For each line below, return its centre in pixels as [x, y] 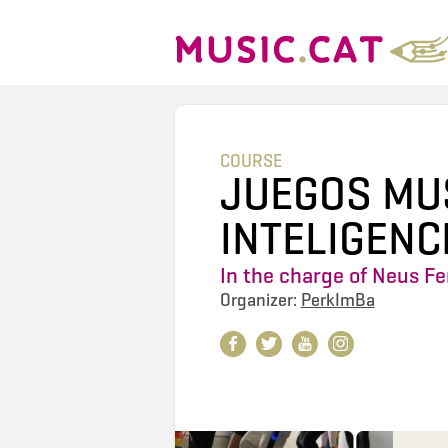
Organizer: [260, 300]
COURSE [250, 161]
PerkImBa [337, 300]
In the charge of [295, 275]
